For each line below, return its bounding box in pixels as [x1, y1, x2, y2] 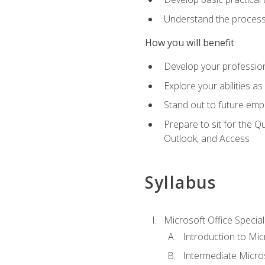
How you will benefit [144, 36, 234, 49]
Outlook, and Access [163, 131, 250, 145]
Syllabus [144, 171, 216, 194]
